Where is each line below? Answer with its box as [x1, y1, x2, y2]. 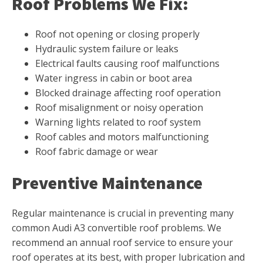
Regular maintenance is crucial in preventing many [12, 207, 234, 220]
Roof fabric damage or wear [35, 145, 158, 158]
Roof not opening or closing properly [35, 28, 200, 41]
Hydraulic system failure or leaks [35, 42, 178, 55]
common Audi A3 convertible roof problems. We [12, 221, 221, 234]
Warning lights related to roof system [35, 116, 201, 129]
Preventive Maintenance [12, 171, 203, 194]
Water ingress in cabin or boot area [35, 72, 192, 85]
